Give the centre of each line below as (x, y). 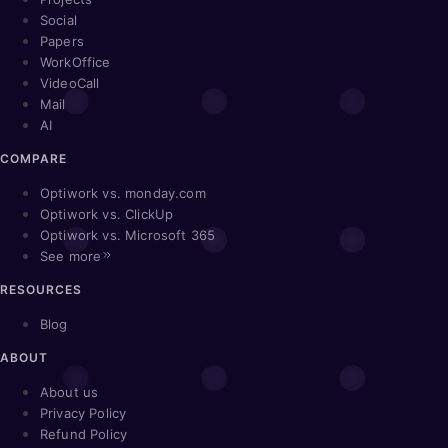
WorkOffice (75, 61)
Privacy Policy (83, 412)
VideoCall (70, 82)
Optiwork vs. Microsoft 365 (128, 234)
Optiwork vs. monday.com (123, 192)
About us (69, 391)
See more (71, 255)
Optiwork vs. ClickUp (107, 213)
